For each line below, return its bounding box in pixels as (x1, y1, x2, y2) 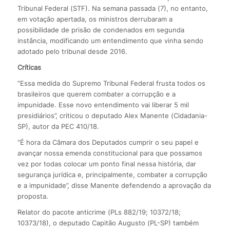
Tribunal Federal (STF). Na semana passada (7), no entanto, (17, 4, 208, 12)
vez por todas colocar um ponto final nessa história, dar (17, 159, 196, 168)
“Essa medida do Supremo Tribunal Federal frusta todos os (17, 79, 205, 87)
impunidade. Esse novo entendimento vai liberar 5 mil (17, 100, 189, 109)
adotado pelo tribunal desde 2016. (17, 47, 127, 55)
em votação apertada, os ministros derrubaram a (17, 14, 172, 23)
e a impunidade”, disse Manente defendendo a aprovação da (17, 181, 211, 189)
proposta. (17, 191, 48, 200)
